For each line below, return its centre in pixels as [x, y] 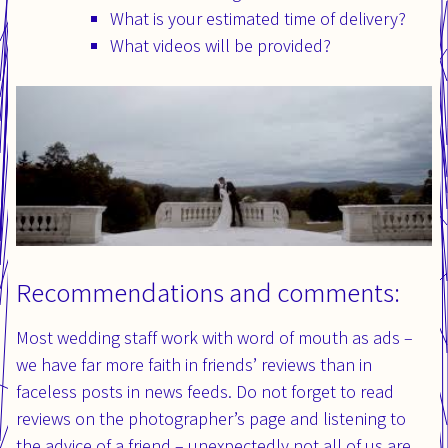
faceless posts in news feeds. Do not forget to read [205, 391]
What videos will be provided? [220, 45]
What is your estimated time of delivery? [258, 18]
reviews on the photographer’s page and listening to [211, 418]
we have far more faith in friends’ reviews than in [194, 364]
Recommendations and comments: [208, 291]
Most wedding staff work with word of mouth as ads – [214, 337]
